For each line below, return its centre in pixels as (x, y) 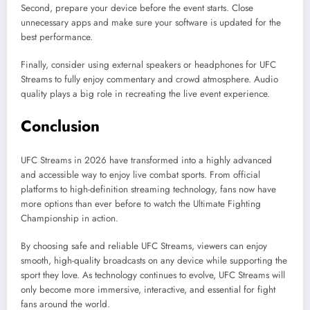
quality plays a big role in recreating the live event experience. (145, 94)
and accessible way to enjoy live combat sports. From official (140, 175)
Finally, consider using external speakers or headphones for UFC (148, 65)
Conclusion (60, 126)
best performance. (57, 37)
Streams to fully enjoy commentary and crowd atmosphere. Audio (149, 80)
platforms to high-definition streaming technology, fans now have (148, 190)
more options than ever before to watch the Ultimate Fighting (141, 204)
